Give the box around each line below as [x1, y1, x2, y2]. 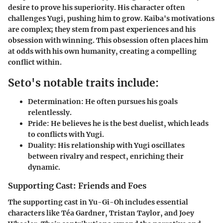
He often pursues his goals [84, 97, 178, 107]
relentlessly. [28, 108, 72, 117]
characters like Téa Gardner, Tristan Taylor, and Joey [8, 208, 194, 218]
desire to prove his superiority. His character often [8, 2, 185, 12]
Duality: [28, 141, 56, 150]
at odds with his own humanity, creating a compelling [8, 46, 197, 56]
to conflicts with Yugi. [28, 130, 104, 139]
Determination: [28, 97, 84, 107]
